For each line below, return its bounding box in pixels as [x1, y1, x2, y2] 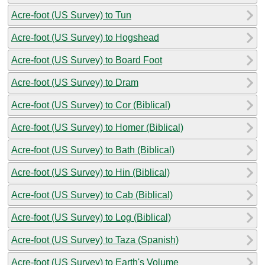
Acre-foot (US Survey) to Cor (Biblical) [11, 99, 170, 110]
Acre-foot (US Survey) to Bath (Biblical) [11, 144, 174, 155]
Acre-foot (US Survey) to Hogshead [11, 32, 159, 43]
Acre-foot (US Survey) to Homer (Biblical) [11, 122, 183, 132]
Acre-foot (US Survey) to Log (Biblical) [11, 212, 171, 222]
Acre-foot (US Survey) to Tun [11, 9, 131, 20]
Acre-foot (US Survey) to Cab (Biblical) [11, 189, 173, 200]
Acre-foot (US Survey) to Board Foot [11, 54, 162, 65]
